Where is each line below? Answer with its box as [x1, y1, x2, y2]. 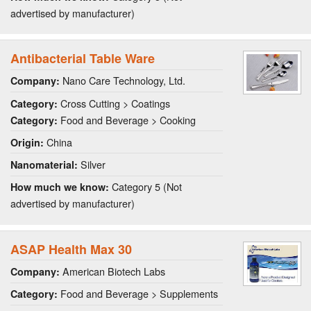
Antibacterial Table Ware [10, 49, 155, 68]
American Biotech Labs [60, 263, 165, 278]
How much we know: [10, 180, 109, 194]
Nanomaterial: [10, 158, 78, 172]
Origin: [10, 135, 44, 149]
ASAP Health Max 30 [10, 239, 132, 258]
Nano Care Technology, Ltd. [60, 73, 185, 88]
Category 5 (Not [109, 179, 182, 194]
